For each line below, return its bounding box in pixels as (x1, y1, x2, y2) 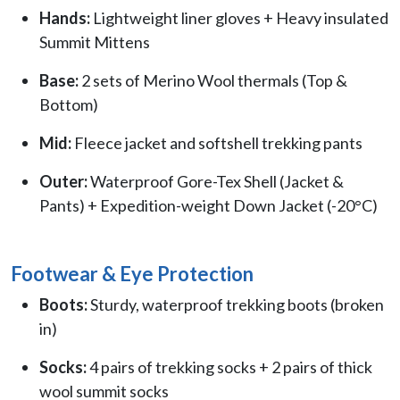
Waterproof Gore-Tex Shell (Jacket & (87, 171, 344, 192)
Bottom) (39, 95, 98, 115)
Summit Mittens (39, 32, 150, 53)
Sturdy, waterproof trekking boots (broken (87, 295, 384, 315)
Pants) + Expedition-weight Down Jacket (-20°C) (39, 196, 378, 216)
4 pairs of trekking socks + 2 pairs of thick (87, 357, 372, 378)
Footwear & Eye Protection (11, 262, 254, 287)
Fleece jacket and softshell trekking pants (71, 133, 362, 154)
